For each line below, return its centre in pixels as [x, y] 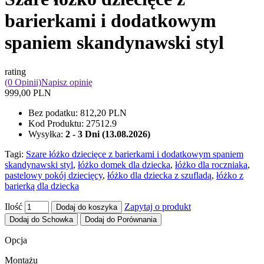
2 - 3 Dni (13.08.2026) [108, 134]
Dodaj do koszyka [87, 207]
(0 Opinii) [23, 82]
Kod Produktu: [57, 123]
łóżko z [230, 175]
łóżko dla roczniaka [211, 164]
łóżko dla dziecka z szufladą [159, 175]
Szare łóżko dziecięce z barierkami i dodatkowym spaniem [135, 154]
